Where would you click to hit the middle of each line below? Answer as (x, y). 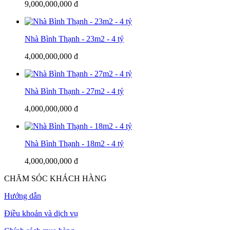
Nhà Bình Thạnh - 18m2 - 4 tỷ (74, 143)
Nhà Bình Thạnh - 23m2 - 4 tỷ (74, 39)
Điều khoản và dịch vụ (41, 213)
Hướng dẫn (23, 196)
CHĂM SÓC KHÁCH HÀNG (55, 178)
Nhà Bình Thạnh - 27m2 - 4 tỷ (74, 91)
